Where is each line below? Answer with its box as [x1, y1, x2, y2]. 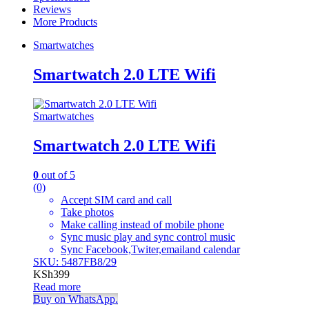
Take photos [61, 206, 114, 218]
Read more [33, 280, 81, 292]
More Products [33, 15, 97, 28]
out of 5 [39, 168, 75, 181]
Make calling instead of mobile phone [61, 218, 224, 230]
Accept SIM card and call [61, 193, 172, 206]
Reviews [33, 3, 71, 15]
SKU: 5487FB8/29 [33, 255, 117, 268]
